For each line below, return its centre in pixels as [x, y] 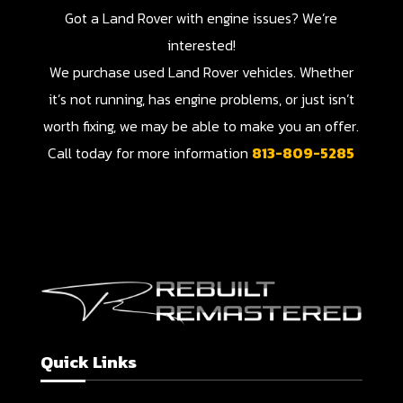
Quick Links [88, 362]
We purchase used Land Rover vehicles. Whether [201, 72]
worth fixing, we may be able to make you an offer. [201, 125]
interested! [201, 45]
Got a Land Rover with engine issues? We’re [201, 18]
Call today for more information [150, 152]
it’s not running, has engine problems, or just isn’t [201, 99]
